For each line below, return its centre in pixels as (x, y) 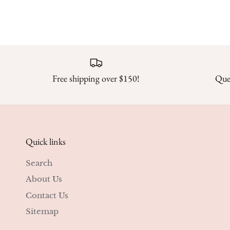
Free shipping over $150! (96, 78)
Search (39, 163)
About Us (44, 179)
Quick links (46, 141)
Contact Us (47, 195)
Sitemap (42, 212)
